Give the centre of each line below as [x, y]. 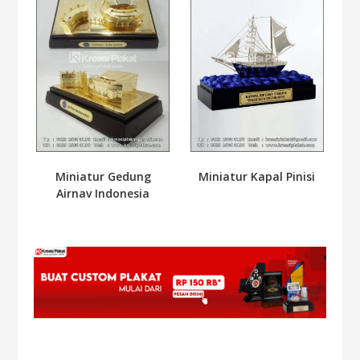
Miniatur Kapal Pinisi [257, 176]
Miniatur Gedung [103, 177]
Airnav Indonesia [103, 194]
